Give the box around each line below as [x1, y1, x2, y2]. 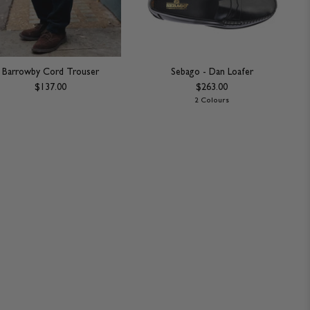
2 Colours [194, 95, 230, 105]
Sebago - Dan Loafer [170, 66, 253, 77]
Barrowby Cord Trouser [2, 66, 100, 77]
